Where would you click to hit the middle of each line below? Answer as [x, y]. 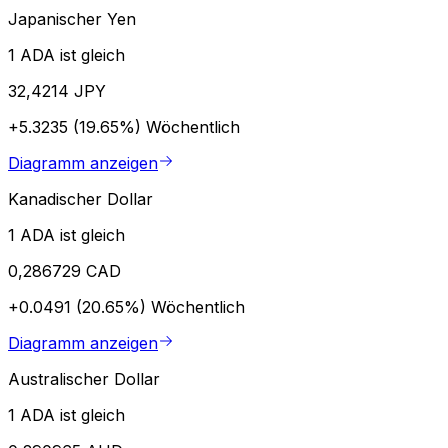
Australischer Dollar [84, 378]
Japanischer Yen [72, 18]
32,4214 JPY [57, 90]
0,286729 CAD [64, 270]
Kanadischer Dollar [80, 198]
